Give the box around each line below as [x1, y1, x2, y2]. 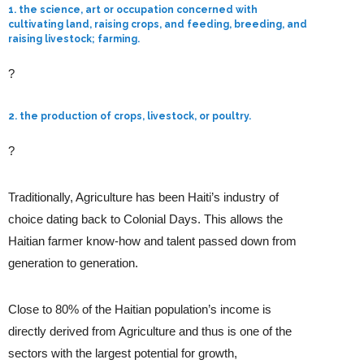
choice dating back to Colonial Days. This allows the [8, 212, 284, 227]
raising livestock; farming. [8, 33, 141, 45]
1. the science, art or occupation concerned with [8, 4, 258, 16]
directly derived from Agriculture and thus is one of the [8, 324, 292, 339]
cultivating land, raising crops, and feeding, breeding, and [8, 19, 308, 31]
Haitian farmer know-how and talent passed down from [8, 234, 297, 249]
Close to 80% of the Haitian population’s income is [8, 302, 272, 317]
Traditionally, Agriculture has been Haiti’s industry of [8, 190, 279, 205]
